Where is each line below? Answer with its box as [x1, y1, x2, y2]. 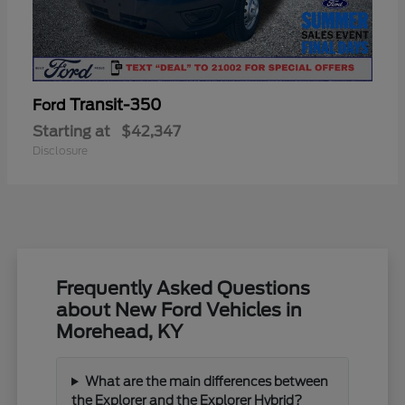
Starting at [33, 122, 110, 140]
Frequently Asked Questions [56, 277, 311, 299]
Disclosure [33, 143, 88, 157]
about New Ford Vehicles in [56, 298, 303, 321]
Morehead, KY [56, 320, 184, 343]
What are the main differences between [84, 373, 328, 389]
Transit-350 [70, 95, 162, 114]
